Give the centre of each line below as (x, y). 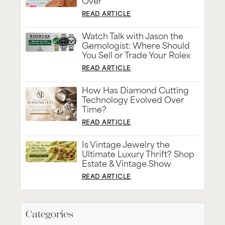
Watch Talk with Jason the (133, 37)
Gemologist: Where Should (136, 46)
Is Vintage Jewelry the (126, 145)
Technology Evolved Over (133, 101)
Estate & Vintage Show (127, 164)
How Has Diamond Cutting (135, 91)
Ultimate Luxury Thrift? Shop (138, 155)
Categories (49, 214)
